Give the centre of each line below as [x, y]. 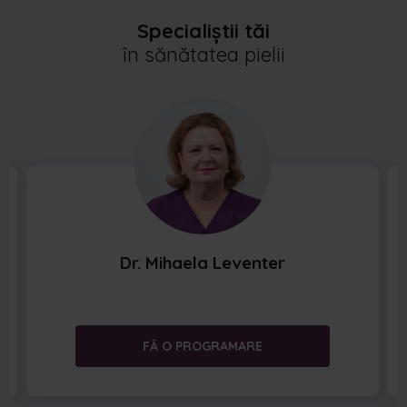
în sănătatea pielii [203, 54]
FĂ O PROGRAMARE [203, 346]
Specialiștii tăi [203, 30]
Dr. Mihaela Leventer [203, 262]
